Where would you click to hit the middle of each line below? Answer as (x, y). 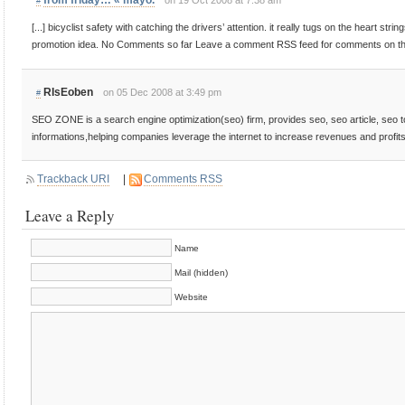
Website (191, 297)
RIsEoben (68, 92)
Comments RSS (183, 179)
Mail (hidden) (201, 273)
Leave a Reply (70, 216)
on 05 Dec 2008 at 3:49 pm (162, 92)
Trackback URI (73, 179)
